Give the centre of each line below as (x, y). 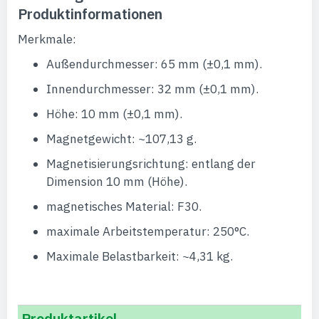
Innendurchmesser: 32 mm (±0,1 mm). (152, 89)
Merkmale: (47, 39)
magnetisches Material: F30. (124, 206)
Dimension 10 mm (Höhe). (117, 182)
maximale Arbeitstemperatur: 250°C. (148, 231)
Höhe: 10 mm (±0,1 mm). (114, 114)
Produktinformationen (90, 14)
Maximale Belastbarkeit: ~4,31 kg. (140, 256)
